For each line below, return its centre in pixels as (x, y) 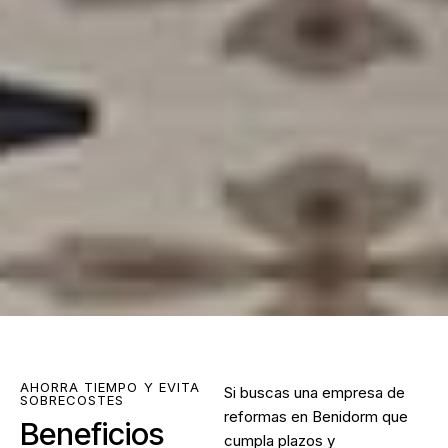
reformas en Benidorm (301, 417)
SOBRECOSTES (72, 400)
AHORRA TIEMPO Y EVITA (110, 387)
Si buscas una (273, 393)
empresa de (363, 393)
